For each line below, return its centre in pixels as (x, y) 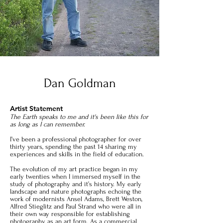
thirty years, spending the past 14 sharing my (73, 147)
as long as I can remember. (48, 124)
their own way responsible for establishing (70, 214)
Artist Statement (36, 109)
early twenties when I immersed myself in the (75, 176)
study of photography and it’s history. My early (76, 184)
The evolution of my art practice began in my (74, 169)
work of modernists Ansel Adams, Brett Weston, (76, 199)
